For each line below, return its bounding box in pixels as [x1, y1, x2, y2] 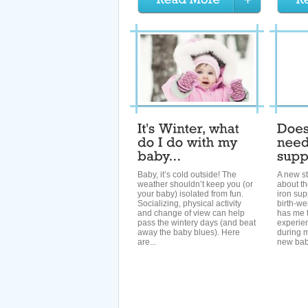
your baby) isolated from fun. [137, 189, 243, 199]
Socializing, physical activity [137, 199, 241, 208]
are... [137, 237, 156, 247]
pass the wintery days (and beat [137, 218, 256, 228]
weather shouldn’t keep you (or [137, 179, 253, 189]
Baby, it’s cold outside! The [137, 170, 236, 179]
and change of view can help [137, 208, 245, 218]
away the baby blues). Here [137, 228, 240, 237]
